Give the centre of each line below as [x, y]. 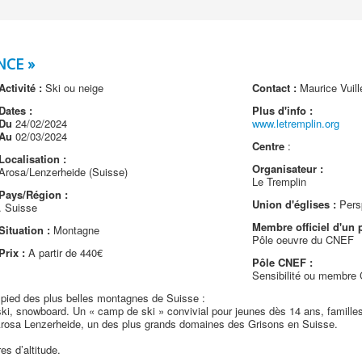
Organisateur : [288, 168]
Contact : [275, 88]
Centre [269, 146]
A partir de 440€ [63, 253]
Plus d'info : [283, 110]
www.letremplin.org [296, 123]
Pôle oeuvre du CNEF [303, 240]
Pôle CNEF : [283, 262]
